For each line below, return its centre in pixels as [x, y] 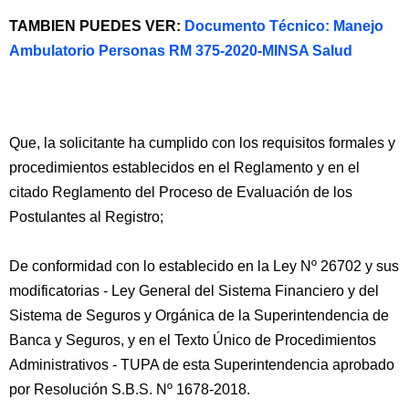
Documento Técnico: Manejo [284, 26]
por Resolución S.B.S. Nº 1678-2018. [130, 389]
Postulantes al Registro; [86, 217]
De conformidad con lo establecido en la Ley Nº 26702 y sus [204, 266]
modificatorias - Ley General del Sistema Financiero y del [194, 291]
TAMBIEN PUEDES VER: [97, 26]
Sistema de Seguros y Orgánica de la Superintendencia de [199, 315]
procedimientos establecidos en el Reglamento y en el [184, 168]
